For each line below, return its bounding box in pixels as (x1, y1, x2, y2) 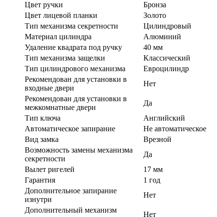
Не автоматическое (143, 124, 206, 133)
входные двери (25, 83, 74, 92)
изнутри (25, 195, 52, 203)
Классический (143, 53, 190, 62)
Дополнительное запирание (25, 186, 117, 195)
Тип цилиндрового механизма (25, 64, 125, 73)
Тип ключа (25, 113, 61, 122)
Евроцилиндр (143, 64, 189, 73)
